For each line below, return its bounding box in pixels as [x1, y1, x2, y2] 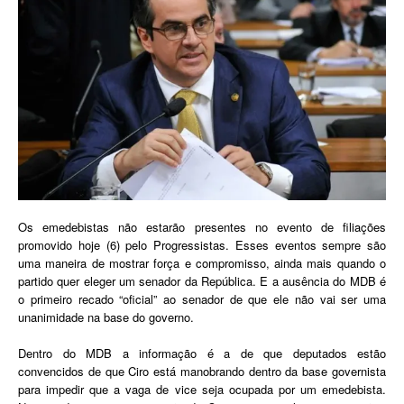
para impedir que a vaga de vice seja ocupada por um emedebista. [18, 381, 386, 399]
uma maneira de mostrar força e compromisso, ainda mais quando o [18, 254, 386, 272]
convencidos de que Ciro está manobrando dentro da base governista [18, 363, 386, 381]
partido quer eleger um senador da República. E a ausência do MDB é [18, 272, 386, 290]
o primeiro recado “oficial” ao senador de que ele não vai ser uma [18, 290, 386, 308]
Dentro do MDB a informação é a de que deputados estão [18, 344, 386, 363]
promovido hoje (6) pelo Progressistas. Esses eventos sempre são [18, 236, 386, 254]
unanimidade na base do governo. [18, 308, 194, 326]
